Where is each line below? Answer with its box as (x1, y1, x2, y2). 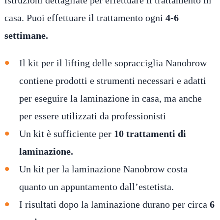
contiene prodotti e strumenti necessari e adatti (19, 75, 206, 86)
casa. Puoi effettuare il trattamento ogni (4, 12, 165, 24)
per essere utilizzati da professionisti (19, 110, 166, 122)
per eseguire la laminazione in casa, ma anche (19, 93, 202, 104)
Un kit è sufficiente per (19, 128, 114, 139)
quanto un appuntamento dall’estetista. (19, 181, 174, 192)
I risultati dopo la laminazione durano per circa (19, 199, 207, 210)
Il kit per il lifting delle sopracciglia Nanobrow (19, 57, 207, 69)
